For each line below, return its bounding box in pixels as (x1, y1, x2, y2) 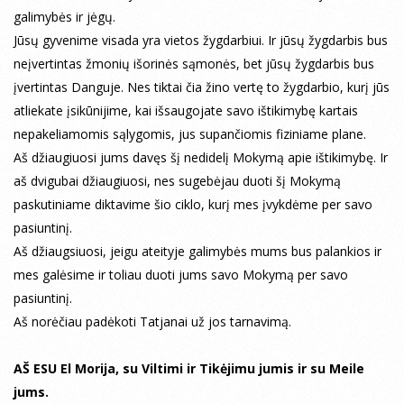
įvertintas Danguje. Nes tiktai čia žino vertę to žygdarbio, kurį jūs (14, 78, 390, 96)
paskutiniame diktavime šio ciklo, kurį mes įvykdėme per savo (14, 196, 372, 214)
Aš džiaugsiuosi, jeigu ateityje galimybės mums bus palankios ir (14, 243, 381, 261)
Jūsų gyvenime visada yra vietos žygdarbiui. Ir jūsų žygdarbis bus (14, 32, 388, 50)
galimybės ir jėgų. (14, 8, 115, 26)
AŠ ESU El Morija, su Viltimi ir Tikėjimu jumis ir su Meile (14, 360, 364, 378)
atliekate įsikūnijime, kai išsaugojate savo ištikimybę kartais (14, 102, 358, 120)
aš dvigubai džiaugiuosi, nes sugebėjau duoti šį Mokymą (14, 172, 341, 190)
